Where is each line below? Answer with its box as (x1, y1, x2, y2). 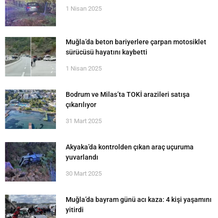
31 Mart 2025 (66, 117, 102, 125)
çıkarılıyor (66, 101, 98, 109)
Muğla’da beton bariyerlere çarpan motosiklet (66, 38, 206, 46)
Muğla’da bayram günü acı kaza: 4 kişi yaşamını (66, 196, 212, 204)
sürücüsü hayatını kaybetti (66, 48, 147, 56)
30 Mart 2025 (66, 170, 102, 178)
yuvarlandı (66, 153, 98, 162)
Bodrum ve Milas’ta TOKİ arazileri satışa (66, 91, 190, 99)
